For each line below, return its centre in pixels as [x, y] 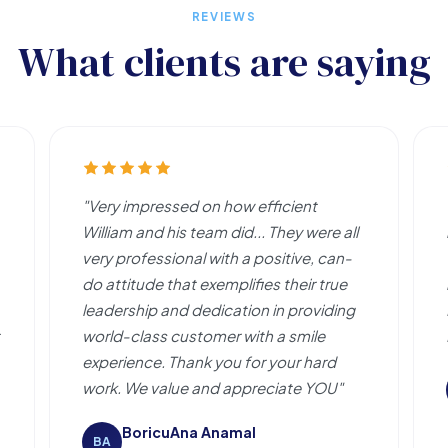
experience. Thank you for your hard [208, 361]
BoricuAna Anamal [188, 431]
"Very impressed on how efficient [199, 205]
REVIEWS [224, 16]
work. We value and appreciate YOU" [212, 387]
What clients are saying [224, 61]
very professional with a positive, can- [216, 257]
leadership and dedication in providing [218, 309]
